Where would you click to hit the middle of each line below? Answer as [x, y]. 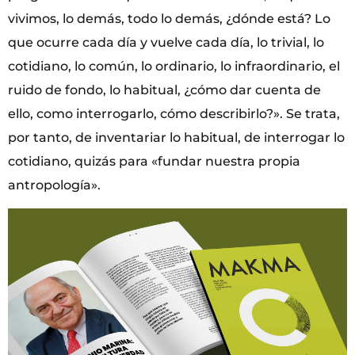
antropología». [54, 185]
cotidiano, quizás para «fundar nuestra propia [154, 161]
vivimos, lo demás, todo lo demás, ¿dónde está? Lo [169, 18]
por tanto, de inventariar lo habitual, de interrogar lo [176, 137]
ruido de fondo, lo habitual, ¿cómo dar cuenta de [164, 90]
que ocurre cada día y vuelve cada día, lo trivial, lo [166, 42]
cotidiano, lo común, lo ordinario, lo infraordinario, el [174, 66]
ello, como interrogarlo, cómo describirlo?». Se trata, [174, 113]
